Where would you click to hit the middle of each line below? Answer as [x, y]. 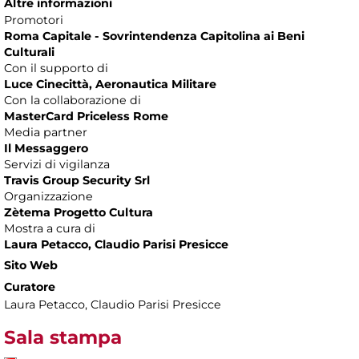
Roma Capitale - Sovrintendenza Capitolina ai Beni [154, 36]
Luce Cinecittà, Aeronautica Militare [110, 85]
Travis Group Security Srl [79, 181]
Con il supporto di [56, 69]
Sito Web [31, 266]
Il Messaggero [46, 149]
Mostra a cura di [50, 229]
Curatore [30, 287]
